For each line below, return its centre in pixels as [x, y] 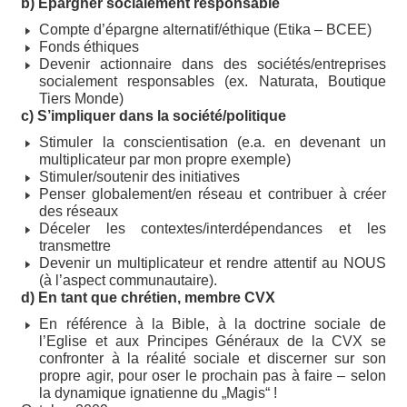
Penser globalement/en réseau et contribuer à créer [213, 194]
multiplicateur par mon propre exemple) [165, 160]
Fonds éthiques [89, 47]
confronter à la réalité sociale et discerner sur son [213, 359]
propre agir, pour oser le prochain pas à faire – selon [213, 376]
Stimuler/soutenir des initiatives [140, 177]
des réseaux [79, 212]
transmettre [75, 246]
